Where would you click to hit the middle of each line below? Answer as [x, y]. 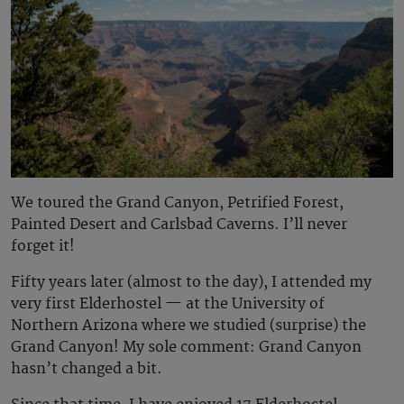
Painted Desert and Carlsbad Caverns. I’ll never [179, 225]
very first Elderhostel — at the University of [168, 304]
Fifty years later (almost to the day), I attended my [191, 283]
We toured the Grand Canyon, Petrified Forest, [177, 203]
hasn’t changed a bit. [87, 369]
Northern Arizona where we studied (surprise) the [188, 326]
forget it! [43, 247]
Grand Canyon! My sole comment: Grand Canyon [186, 348]
